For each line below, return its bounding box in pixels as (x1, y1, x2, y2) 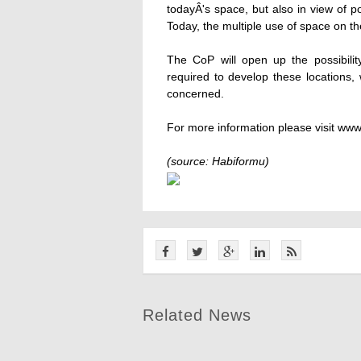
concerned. (167, 87, 224, 100)
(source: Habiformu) (167, 155, 269, 168)
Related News (143, 306, 251, 324)
